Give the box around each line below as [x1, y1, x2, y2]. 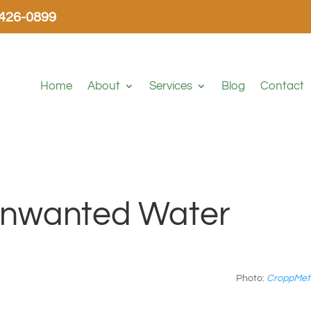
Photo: [236, 274, 267, 284]
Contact [260, 79, 305, 92]
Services [149, 79, 193, 92]
